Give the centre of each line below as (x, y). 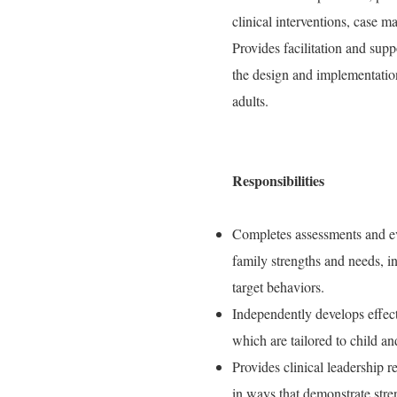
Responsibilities (278, 180)
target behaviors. (278, 287)
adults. (250, 101)
